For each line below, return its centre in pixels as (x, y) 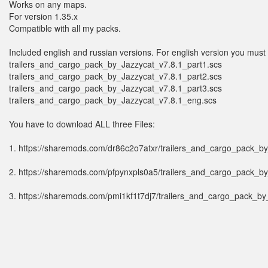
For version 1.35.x (43, 16)
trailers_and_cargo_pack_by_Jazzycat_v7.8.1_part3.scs (115, 88)
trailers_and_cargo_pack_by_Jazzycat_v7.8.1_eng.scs (113, 100)
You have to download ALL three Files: (82, 124)
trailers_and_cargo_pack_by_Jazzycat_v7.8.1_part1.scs (115, 64)
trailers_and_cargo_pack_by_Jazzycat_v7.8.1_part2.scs (115, 76)
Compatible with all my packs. (65, 28)
